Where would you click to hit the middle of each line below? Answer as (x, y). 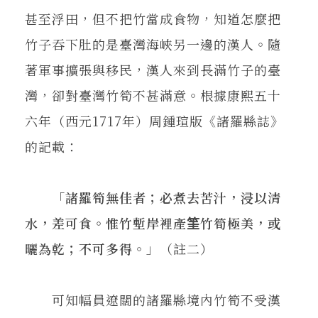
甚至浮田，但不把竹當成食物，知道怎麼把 (153, 18)
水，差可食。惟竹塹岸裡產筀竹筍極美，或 (153, 223)
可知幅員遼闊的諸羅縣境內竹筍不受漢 (153, 299)
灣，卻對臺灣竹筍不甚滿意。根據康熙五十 (153, 95)
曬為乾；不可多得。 (86, 248)
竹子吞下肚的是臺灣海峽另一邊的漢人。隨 (153, 44)
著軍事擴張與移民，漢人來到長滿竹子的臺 (153, 69)
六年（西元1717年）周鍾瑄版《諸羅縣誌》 (154, 120)
